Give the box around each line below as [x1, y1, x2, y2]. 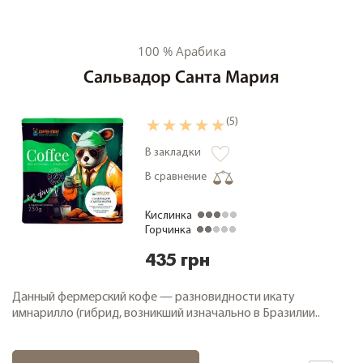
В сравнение [145, 171, 207, 184]
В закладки [145, 147, 201, 160]
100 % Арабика [137, 43, 226, 60]
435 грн [145, 253, 210, 271]
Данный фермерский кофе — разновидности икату [12, 291, 295, 305]
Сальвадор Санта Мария [83, 69, 280, 88]
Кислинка [145, 210, 192, 223]
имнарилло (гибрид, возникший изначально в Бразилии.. [12, 307, 320, 321]
